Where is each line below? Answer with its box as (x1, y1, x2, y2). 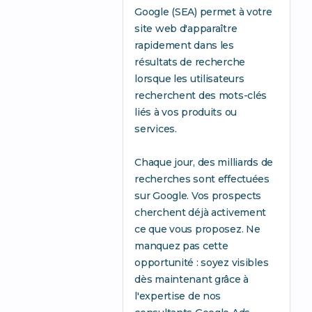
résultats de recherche (134, 56, 246, 69)
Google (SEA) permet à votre (134, 6, 272, 19)
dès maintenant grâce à (134, 273, 249, 286)
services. (134, 123, 177, 136)
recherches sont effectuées (134, 173, 270, 186)
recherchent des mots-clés (134, 89, 267, 102)
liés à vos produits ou (134, 106, 237, 119)
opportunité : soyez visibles (134, 256, 269, 270)
